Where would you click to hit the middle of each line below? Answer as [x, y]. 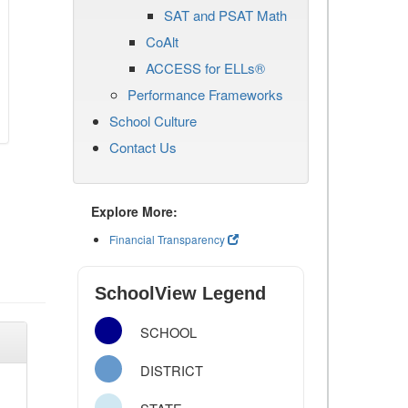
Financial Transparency [167, 239]
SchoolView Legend [180, 293]
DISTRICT [172, 370]
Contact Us [143, 147]
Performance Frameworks [205, 94]
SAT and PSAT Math [225, 15]
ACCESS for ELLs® [205, 68]
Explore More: [134, 211]
